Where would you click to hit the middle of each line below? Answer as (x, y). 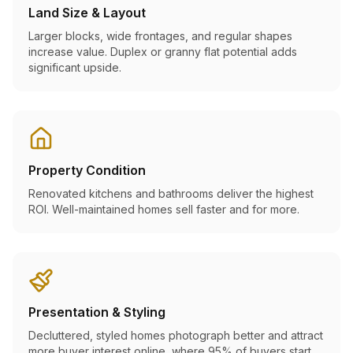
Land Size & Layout (87, 13)
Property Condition (87, 170)
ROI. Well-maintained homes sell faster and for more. (164, 209)
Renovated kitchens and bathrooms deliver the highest (171, 193)
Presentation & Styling (97, 312)
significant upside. (75, 67)
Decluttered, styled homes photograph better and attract (176, 335)
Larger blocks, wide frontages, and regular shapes (160, 36)
